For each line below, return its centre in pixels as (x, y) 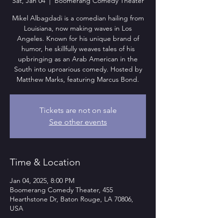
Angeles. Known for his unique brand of (78, 38)
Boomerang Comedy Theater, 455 (61, 190)
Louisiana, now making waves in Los (78, 28)
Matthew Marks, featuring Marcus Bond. (78, 79)
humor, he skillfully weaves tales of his (78, 48)
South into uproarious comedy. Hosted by (78, 69)
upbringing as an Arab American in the (78, 59)
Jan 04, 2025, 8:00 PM (42, 180)
